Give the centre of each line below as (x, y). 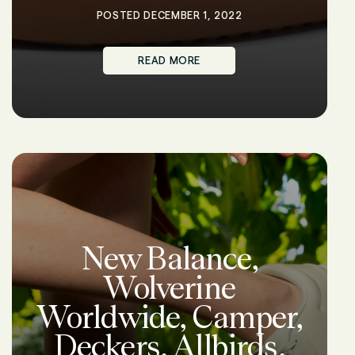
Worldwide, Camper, (169, 317)
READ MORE (170, 60)
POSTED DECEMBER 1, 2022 (169, 15)
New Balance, (169, 258)
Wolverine (169, 288)
